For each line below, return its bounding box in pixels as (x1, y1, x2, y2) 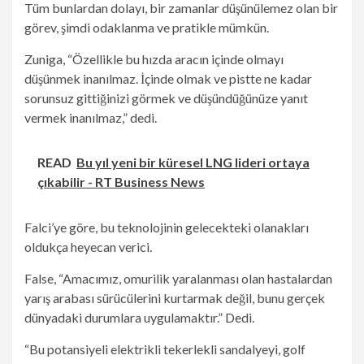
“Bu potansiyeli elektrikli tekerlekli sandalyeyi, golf (24, 341, 305, 357)
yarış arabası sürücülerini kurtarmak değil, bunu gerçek (24, 290, 325, 305)
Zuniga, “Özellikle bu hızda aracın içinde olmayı (24, 51, 284, 67)
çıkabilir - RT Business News (37, 174, 205, 189)
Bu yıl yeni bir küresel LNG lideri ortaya (76, 154, 310, 170)
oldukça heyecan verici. (24, 239, 152, 254)
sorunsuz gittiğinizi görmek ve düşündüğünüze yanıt (24, 90, 308, 106)
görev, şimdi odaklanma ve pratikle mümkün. (24, 19, 269, 35)
